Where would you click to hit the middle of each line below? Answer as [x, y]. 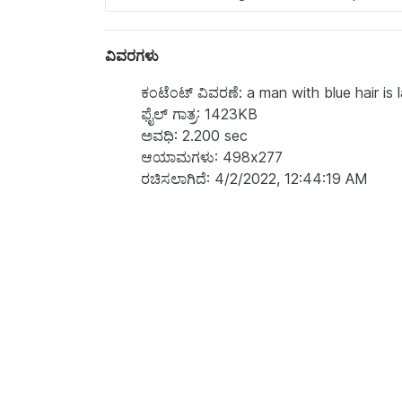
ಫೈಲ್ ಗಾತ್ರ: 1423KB [199, 114]
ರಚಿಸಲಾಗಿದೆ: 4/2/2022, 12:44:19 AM [254, 178]
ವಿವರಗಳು [132, 55]
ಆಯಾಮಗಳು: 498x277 [212, 157]
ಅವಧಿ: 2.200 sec [194, 135]
